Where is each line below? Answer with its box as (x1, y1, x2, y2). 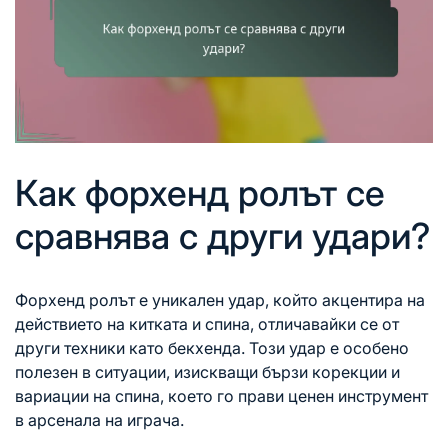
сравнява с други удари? (15, 214, 430, 259)
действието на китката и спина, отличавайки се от (15, 314, 399, 335)
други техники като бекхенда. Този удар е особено (15, 338, 409, 359)
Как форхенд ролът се (15, 171, 385, 216)
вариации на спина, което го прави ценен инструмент (15, 386, 428, 407)
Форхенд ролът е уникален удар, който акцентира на (15, 290, 425, 311)
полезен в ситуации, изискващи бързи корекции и (15, 362, 400, 383)
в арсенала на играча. (15, 410, 184, 431)
